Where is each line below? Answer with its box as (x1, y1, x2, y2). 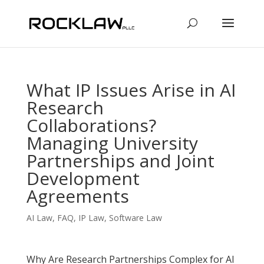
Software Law (108, 212, 162, 223)
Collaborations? (26, 113, 156, 137)
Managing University (26, 131, 198, 155)
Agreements (26, 184, 129, 208)
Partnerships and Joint (26, 148, 214, 173)
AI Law (26, 212, 52, 223)
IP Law (78, 212, 104, 223)
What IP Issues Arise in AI (26, 78, 236, 102)
